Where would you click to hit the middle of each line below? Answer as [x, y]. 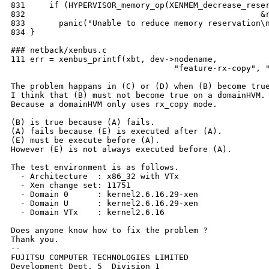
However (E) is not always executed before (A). [121, 150]
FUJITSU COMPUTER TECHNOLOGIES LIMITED [100, 258]
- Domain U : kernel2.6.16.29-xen [104, 204]
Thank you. [35, 240]
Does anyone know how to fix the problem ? [109, 231]
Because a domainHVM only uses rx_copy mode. [114, 104]
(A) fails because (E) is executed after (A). [116, 131]
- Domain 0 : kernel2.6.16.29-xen [104, 195]
